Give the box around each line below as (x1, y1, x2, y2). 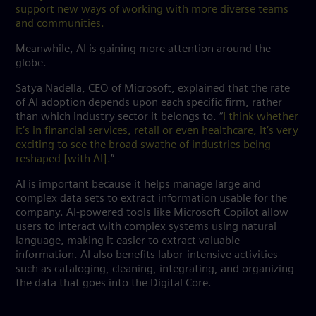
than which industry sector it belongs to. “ (16, 111, 223, 123)
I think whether (223, 111, 298, 123)
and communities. (16, 18, 104, 30)
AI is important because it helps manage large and (16, 179, 261, 190)
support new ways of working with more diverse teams (16, 4, 288, 16)
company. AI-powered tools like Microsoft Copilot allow (16, 207, 288, 219)
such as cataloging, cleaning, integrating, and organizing (16, 264, 294, 275)
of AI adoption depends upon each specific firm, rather (16, 97, 282, 109)
